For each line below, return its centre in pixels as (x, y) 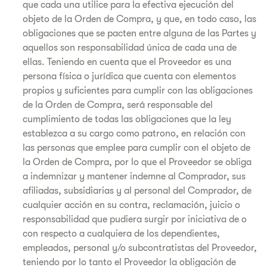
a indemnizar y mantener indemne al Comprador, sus (134, 176)
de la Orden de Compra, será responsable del (118, 105)
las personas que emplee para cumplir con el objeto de (136, 148)
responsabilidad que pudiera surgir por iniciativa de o (135, 219)
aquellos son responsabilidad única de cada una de (130, 48)
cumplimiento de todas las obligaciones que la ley (127, 119)
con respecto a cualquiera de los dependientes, (121, 234)
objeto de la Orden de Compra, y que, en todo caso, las (139, 19)
